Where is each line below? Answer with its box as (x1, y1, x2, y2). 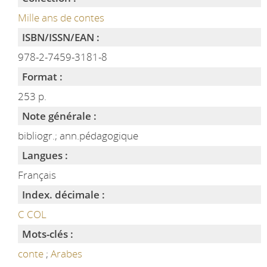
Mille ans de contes (17, 11, 104, 24)
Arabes (50, 247, 82, 260)
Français (17, 168, 56, 182)
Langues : (21, 148, 68, 162)
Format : (21, 70, 63, 83)
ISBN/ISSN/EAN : (21, 30, 100, 44)
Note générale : (21, 109, 97, 123)
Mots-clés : (21, 227, 73, 241)
